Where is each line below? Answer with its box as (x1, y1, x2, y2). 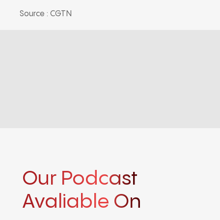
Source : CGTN (20, 9, 72, 18)
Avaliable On (22, 192, 141, 212)
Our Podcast (22, 168, 137, 189)
